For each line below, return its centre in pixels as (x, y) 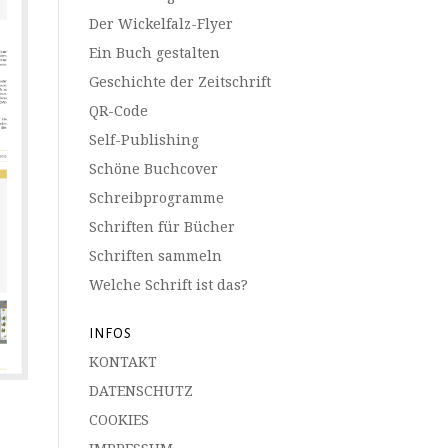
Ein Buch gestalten (155, 52)
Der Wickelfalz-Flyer (161, 23)
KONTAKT (123, 361)
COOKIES (119, 419)
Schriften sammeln (156, 255)
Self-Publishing (144, 139)
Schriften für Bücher (162, 226)
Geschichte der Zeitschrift (180, 81)
